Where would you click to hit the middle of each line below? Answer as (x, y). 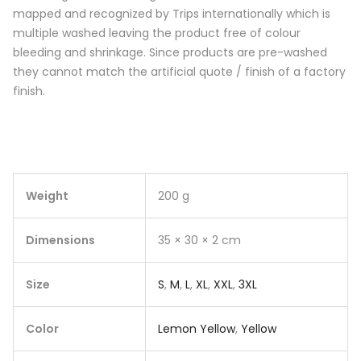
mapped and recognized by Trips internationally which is (172, 14)
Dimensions (60, 240)
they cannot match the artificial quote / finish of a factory (179, 72)
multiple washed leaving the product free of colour (157, 33)
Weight (47, 195)
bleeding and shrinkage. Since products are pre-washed (170, 53)
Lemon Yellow (197, 328)
